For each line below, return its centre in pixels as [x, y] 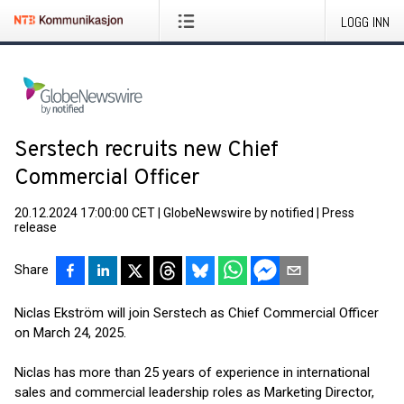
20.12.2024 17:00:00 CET [85, 213]
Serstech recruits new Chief [147, 151]
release [36, 227]
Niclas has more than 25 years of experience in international [192, 372]
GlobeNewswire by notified [239, 213]
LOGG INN [365, 22]
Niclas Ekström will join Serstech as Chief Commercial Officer [197, 313]
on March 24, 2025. [70, 333]
